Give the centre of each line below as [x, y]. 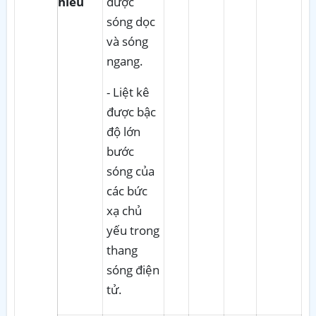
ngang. [125, 61]
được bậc [131, 111]
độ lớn [123, 131]
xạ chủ [124, 210]
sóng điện [133, 269]
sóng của [130, 171]
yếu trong [133, 230]
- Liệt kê [128, 92]
